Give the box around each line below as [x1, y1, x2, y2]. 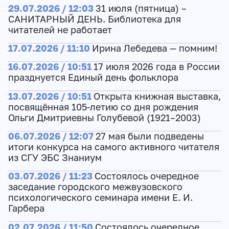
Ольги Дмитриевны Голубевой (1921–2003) [8, 112, 201, 123]
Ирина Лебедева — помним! [91, 43, 217, 54]
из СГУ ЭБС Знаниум [8, 152, 102, 163]
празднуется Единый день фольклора [8, 72, 178, 83]
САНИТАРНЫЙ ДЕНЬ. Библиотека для [8, 13, 181, 25]
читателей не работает [8, 24, 112, 35]
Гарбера [8, 203, 44, 214]
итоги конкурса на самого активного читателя [8, 141, 219, 152]
